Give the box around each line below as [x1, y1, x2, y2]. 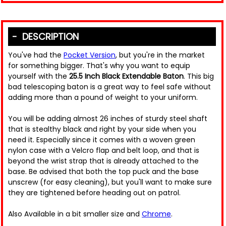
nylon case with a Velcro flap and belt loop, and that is [8, 145, 199, 156]
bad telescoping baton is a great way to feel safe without [8, 82, 211, 92]
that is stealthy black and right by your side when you [8, 124, 196, 135]
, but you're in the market [116, 50, 205, 61]
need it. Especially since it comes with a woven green [8, 135, 195, 145]
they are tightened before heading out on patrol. [8, 188, 181, 198]
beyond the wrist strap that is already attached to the [8, 156, 199, 166]
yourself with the [8, 71, 69, 82]
